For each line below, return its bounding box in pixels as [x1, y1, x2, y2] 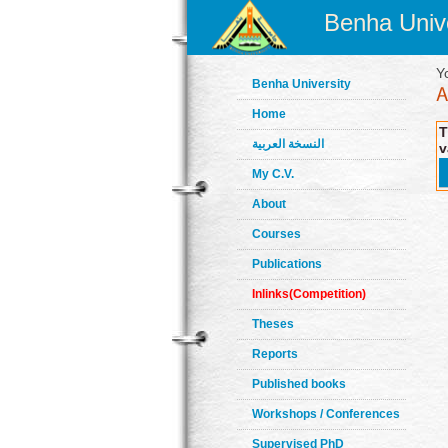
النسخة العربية [252, 137, 324, 151]
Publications [252, 257, 322, 271]
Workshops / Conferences [252, 407, 400, 421]
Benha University [252, 77, 351, 91]
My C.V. [252, 167, 294, 181]
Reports [252, 347, 298, 361]
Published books [252, 377, 346, 391]
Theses [252, 317, 294, 331]
